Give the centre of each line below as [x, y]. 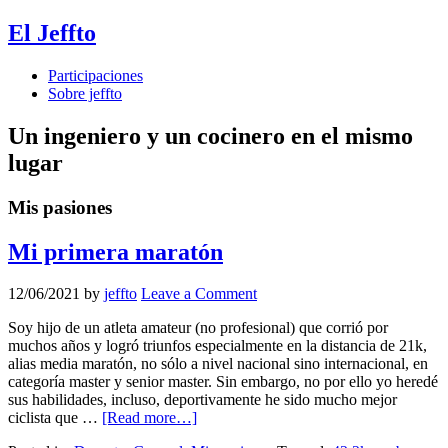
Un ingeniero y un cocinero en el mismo [210, 135]
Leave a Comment [199, 294]
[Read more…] [149, 418]
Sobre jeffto [85, 93]
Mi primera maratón [115, 251]
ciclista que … [55, 418]
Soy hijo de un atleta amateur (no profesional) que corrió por [198, 328]
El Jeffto [52, 32]
